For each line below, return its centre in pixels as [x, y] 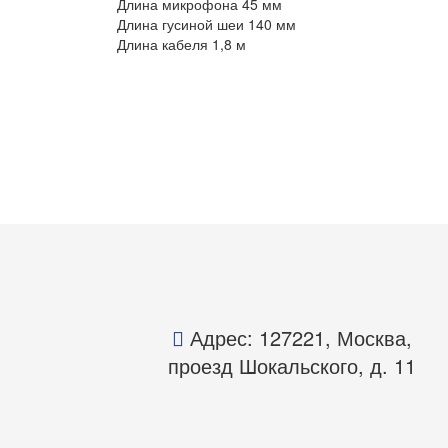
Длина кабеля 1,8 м [181, 44]
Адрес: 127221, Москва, [298, 338]
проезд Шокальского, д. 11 [292, 366]
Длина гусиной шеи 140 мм [206, 24]
